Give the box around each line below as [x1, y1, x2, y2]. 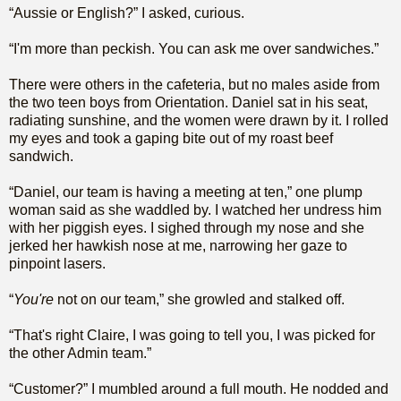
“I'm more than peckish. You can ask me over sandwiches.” [9, 40, 379, 56]
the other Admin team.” [9, 345, 151, 361]
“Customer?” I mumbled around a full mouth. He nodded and [9, 380, 388, 397]
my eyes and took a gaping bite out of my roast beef [9, 130, 333, 146]
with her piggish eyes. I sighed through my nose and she [9, 219, 364, 235]
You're [13, 291, 57, 307]
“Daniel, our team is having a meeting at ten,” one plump [9, 183, 363, 200]
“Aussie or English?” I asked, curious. [9, 4, 244, 21]
